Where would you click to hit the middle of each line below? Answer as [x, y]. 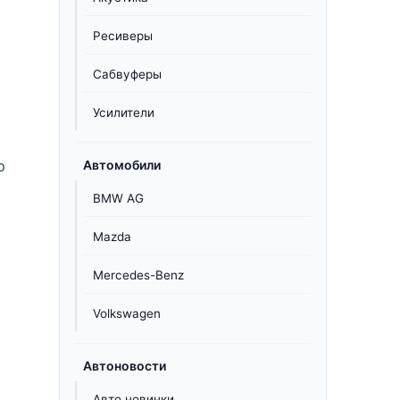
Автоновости [125, 366]
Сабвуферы [127, 74]
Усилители [124, 112]
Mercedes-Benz [138, 275]
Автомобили [122, 165]
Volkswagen [127, 313]
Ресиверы [123, 36]
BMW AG [118, 198]
